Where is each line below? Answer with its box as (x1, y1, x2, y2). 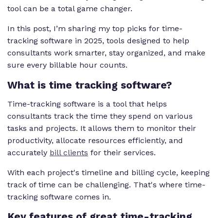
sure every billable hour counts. (7, 60, 130, 70)
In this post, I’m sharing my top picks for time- (7, 24, 182, 34)
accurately (7, 147, 50, 157)
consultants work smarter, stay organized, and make (7, 48, 205, 58)
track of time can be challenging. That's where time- (7, 180, 205, 189)
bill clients (50, 147, 88, 157)
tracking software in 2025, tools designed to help (7, 36, 189, 46)
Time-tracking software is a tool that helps (7, 99, 167, 109)
